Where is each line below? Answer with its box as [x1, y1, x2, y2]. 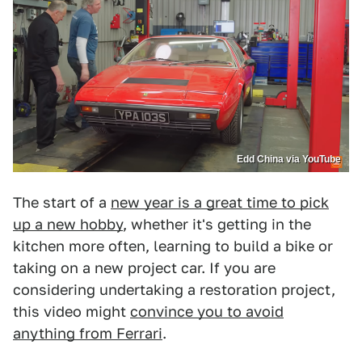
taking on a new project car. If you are [13, 259, 276, 277]
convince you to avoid [130, 303, 284, 321]
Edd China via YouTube [237, 154, 341, 166]
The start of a [13, 194, 111, 212]
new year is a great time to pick [111, 194, 329, 212]
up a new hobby [13, 216, 123, 234]
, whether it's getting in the [123, 216, 311, 234]
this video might [13, 303, 130, 321]
